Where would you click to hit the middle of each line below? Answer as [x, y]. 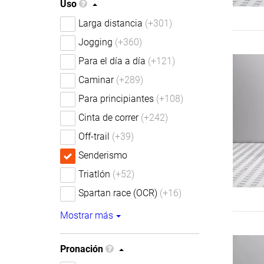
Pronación [82, 249]
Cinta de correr [108, 118]
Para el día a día [112, 61]
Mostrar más [87, 215]
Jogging [95, 42]
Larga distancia [110, 23]
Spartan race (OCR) [118, 193]
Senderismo [103, 155]
